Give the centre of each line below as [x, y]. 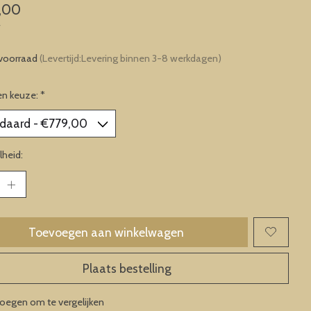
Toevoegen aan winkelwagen [107, 232]
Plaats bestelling [127, 269]
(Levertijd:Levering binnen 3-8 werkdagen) [130, 58]
